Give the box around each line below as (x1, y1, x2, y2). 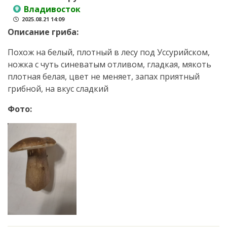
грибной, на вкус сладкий (8, 83, 108, 95)
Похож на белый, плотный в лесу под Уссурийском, (8, 47, 210, 58)
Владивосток (24, 4, 81, 15)
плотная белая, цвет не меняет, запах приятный (8, 71, 200, 83)
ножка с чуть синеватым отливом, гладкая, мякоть (8, 59, 211, 70)
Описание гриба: (8, 26, 79, 38)
